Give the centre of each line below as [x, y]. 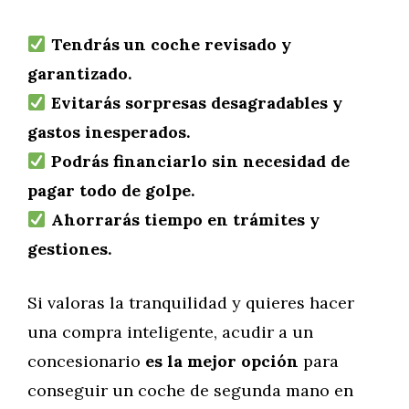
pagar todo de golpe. [111, 190]
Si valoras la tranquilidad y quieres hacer [191, 303]
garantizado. [79, 73]
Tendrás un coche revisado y [171, 44]
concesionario [86, 361]
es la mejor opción [222, 361]
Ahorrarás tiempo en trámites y [185, 220]
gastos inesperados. [109, 132]
